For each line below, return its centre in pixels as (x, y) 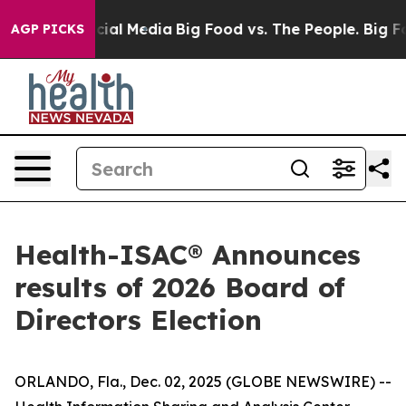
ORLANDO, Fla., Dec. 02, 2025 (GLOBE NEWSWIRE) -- (203, 382)
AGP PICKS (48, 29)
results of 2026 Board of (180, 287)
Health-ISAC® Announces (188, 255)
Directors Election (138, 320)
